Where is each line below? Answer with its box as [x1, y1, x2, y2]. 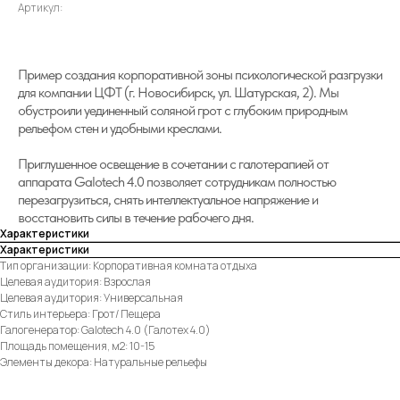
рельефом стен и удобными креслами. [18, 120, 221, 137]
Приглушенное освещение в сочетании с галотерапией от [18, 155, 329, 172]
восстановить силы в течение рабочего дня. [18, 209, 254, 226]
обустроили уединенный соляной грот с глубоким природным [18, 102, 347, 119]
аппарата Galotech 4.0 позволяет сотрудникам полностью [18, 173, 336, 190]
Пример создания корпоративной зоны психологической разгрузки [18, 66, 382, 83]
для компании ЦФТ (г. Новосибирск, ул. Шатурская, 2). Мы [18, 84, 338, 101]
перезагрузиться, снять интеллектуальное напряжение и [18, 191, 318, 208]
